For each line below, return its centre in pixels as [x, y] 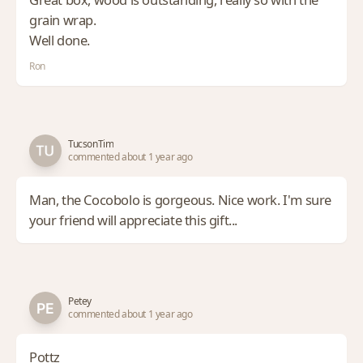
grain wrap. [67, 20]
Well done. [66, 40]
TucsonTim [91, 144]
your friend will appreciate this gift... [134, 220]
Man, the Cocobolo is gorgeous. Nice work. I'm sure [181, 200]
